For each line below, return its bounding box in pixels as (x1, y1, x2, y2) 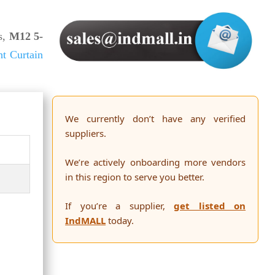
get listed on (174, 199, 246, 212)
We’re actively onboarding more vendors (65, 156, 246, 169)
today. (106, 214, 134, 227)
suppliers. (65, 127, 107, 140)
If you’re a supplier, (65, 199, 174, 212)
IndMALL (65, 214, 106, 227)
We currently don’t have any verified (65, 112, 246, 125)
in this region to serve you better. (65, 171, 205, 184)
